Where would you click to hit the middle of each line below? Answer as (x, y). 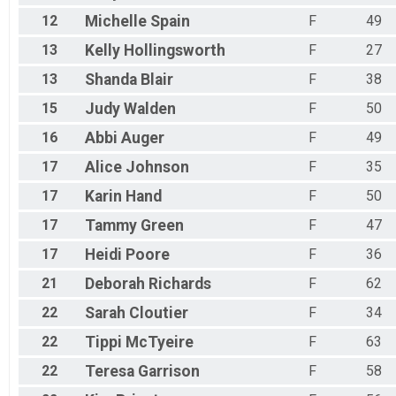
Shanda (111, 80)
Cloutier (159, 313)
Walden (150, 109)
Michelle (116, 22)
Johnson (157, 168)
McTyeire (160, 343)
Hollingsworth (175, 51)
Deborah (115, 284)
